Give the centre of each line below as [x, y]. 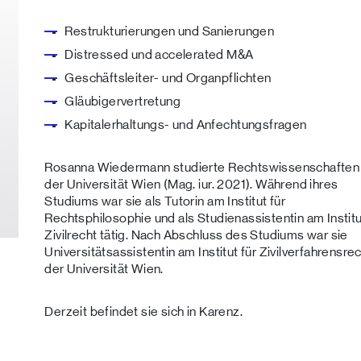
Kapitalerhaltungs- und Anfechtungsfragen [186, 124]
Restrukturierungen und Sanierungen [170, 31]
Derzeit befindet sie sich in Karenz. [143, 311]
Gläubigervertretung [123, 101]
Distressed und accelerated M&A [159, 54]
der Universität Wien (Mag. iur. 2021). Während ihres [191, 184]
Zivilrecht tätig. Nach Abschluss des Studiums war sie [196, 235]
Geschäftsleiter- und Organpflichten [168, 78]
